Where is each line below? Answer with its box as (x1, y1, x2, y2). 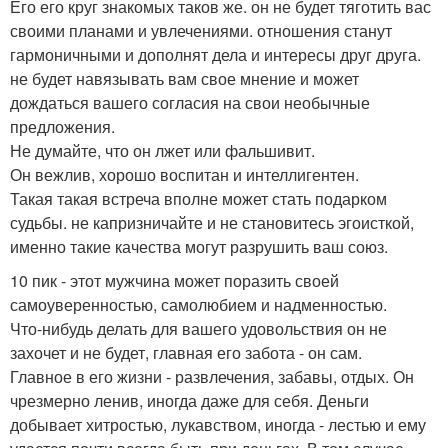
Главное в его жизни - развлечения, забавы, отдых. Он (10, 365, 414, 388)
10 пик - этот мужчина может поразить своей (10, 269, 339, 292)
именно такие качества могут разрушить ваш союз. (10, 235, 388, 258)
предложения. (10, 115, 115, 138)
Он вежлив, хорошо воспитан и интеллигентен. (10, 163, 359, 186)
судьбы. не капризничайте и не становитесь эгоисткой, (10, 211, 414, 234)
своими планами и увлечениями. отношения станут (10, 19, 392, 42)
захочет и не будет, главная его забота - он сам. (10, 341, 362, 364)
